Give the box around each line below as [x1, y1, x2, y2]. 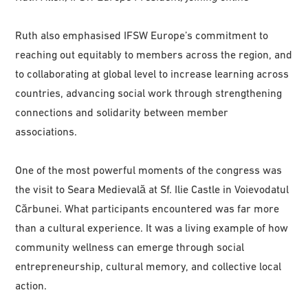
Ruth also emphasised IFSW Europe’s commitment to [15, 28, 269, 41]
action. [15, 278, 47, 291]
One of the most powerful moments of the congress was [15, 163, 283, 176]
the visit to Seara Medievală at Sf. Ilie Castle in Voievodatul [15, 182, 289, 195]
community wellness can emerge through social [15, 240, 245, 253]
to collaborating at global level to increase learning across [15, 67, 289, 80]
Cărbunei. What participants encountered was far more [15, 201, 280, 214]
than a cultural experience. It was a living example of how [15, 221, 289, 234]
